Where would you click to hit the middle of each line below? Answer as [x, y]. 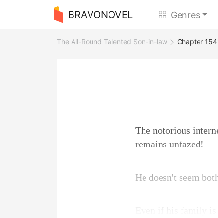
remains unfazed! [170, 144]
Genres [186, 15]
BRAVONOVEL [100, 15]
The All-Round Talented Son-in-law [112, 42]
